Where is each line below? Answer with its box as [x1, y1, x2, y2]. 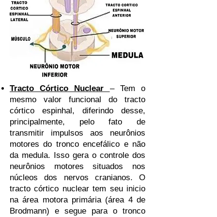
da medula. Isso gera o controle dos [10, 151, 145, 160]
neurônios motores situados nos [10, 162, 145, 171]
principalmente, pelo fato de [10, 117, 145, 126]
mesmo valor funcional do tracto [10, 95, 145, 104]
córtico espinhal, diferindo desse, [10, 106, 145, 115]
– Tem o [109, 84, 146, 93]
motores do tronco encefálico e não [10, 139, 145, 149]
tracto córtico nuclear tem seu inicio [10, 184, 145, 193]
